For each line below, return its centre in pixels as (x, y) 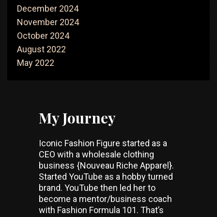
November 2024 (48, 22)
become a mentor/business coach (105, 199)
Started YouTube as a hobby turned (106, 177)
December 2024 (48, 8)
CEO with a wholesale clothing (96, 154)
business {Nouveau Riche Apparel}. (106, 165)
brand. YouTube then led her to (97, 188)
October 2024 (43, 36)
